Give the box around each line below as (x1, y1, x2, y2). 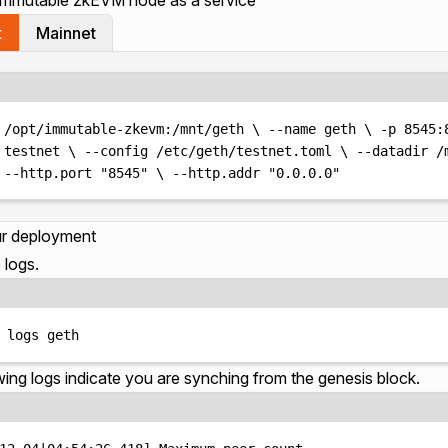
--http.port (4, 164, 93, 181)
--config (84, 142, 149, 159)
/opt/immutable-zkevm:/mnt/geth (4, 120, 245, 137)
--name (268, 120, 317, 137)
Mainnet (36, 22, 96, 43)
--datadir (356, 142, 429, 159)
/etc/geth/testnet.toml (156, 142, 333, 159)
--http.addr (172, 164, 261, 181)
